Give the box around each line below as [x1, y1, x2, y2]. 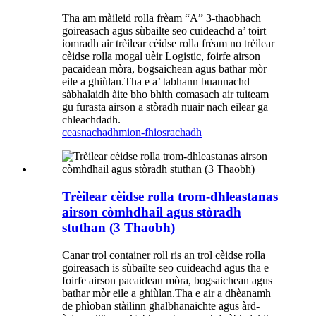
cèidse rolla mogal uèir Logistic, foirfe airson [62, 50, 260, 63]
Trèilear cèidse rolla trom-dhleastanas [62, 188, 278, 204]
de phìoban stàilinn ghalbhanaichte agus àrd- [62, 299, 260, 312]
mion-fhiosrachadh [119, 126, 202, 139]
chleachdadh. [62, 114, 121, 126]
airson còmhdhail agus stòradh [62, 204, 241, 219]
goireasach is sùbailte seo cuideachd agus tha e [62, 261, 269, 274]
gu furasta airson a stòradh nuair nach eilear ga [62, 101, 268, 114]
